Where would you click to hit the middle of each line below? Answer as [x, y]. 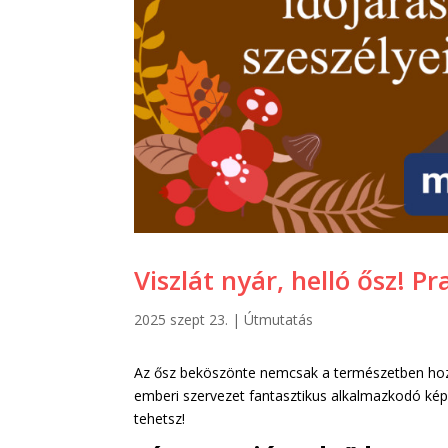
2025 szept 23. [181, 320]
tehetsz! [160, 418]
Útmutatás [279, 320]
